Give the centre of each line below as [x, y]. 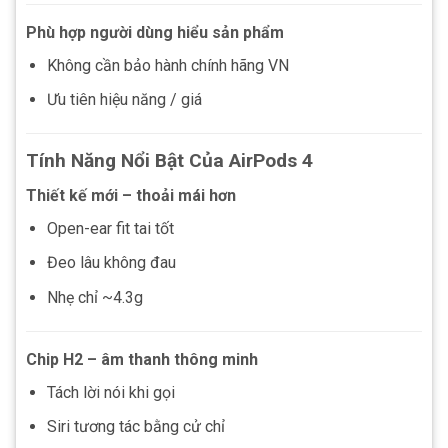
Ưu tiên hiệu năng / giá [124, 100]
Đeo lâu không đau [111, 263]
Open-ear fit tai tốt [110, 228]
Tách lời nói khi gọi [110, 392]
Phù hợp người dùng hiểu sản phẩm [155, 32]
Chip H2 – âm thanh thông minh [142, 359]
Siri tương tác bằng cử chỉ [135, 427]
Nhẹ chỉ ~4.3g [94, 297]
